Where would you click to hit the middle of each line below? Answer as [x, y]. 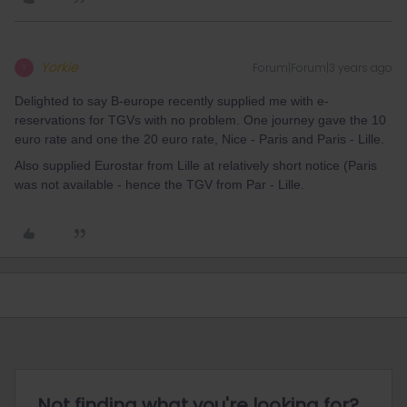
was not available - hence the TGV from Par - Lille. [159, 184]
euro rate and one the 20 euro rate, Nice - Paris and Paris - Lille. [199, 139]
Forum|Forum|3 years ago [323, 68]
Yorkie [60, 67]
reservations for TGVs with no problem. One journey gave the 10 [200, 120]
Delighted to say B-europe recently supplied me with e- [172, 101]
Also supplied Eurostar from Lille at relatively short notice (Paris [196, 165]
